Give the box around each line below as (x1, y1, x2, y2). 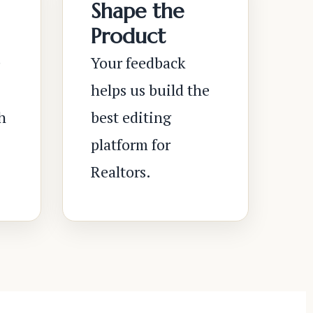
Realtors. (90, 161, 151, 182)
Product (90, 23, 166, 49)
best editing (90, 107, 171, 127)
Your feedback (90, 52, 186, 73)
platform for (90, 134, 170, 154)
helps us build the (90, 80, 210, 100)
